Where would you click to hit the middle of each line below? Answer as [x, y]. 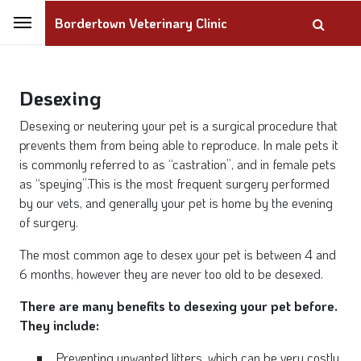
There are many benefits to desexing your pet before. [178, 306]
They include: [59, 325]
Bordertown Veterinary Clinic [141, 23]
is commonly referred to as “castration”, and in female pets [178, 164]
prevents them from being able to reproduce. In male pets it [179, 145]
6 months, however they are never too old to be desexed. [171, 274]
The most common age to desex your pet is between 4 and [178, 254]
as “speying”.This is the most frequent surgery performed [174, 183]
